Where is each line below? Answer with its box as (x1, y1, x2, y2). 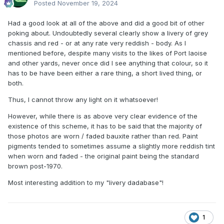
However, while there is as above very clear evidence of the (8, 112, 197, 120)
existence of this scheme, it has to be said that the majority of (8, 122, 202, 130)
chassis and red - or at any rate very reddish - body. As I (8, 39, 186, 47)
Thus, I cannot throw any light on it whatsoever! (8, 95, 158, 104)
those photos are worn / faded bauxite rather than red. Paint (8, 132, 198, 140)
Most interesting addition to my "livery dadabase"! (8, 178, 163, 187)
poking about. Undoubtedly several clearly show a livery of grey (8, 29, 208, 37)
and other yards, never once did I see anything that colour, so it (8, 59, 208, 67)
